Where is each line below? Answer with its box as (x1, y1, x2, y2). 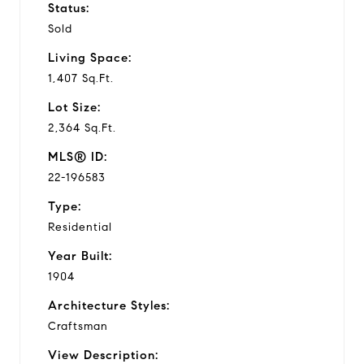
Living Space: (48, 50, 132, 65)
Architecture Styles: (48, 297, 170, 313)
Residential (48, 219, 112, 234)
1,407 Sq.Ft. (48, 71, 114, 85)
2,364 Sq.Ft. (48, 120, 116, 135)
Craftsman (48, 318, 108, 333)
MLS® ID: (48, 149, 107, 164)
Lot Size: (48, 99, 101, 115)
